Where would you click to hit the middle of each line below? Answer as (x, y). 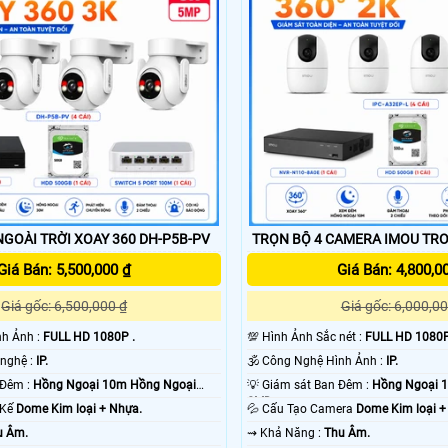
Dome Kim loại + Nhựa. (78, 409)
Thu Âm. (347, 433)
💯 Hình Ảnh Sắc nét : (314, 337)
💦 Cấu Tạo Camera (309, 409)
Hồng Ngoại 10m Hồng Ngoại (114, 385)
